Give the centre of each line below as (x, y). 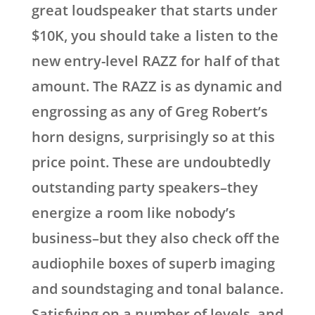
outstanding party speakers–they (144, 188)
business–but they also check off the (155, 238)
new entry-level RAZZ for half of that (155, 61)
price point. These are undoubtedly (151, 162)
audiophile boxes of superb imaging (153, 264)
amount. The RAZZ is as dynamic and (156, 86)
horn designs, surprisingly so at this (153, 137)
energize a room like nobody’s (133, 213)
